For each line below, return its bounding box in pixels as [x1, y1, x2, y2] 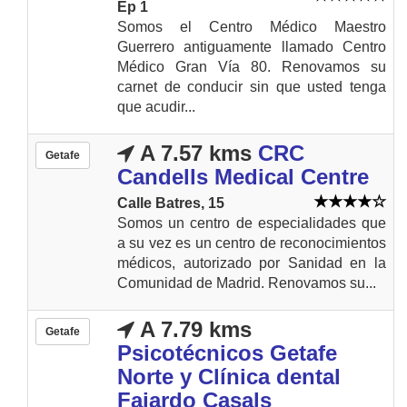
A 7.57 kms [134, 140, 252, 165]
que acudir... [117, 98, 195, 114]
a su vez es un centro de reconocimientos [117, 234, 386, 251]
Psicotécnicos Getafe [117, 340, 337, 365]
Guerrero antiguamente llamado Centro [117, 38, 386, 55]
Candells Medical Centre [117, 164, 369, 189]
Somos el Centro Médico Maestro [117, 18, 386, 35]
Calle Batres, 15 [117, 194, 224, 211]
